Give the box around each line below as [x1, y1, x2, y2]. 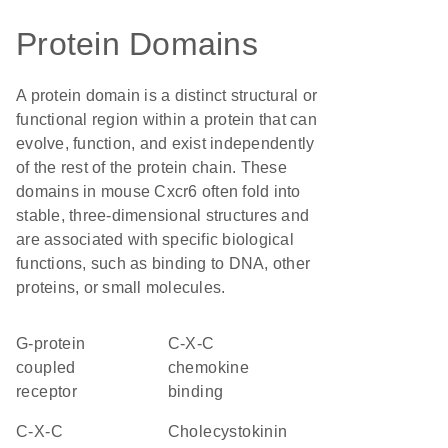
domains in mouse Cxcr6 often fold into [16, 183, 301, 200]
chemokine [167, 359, 250, 376]
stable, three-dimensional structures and [16, 207, 309, 224]
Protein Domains [16, 26, 258, 62]
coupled [16, 359, 76, 376]
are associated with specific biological [16, 231, 294, 248]
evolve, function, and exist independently [16, 135, 315, 152]
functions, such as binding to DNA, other [16, 255, 310, 272]
